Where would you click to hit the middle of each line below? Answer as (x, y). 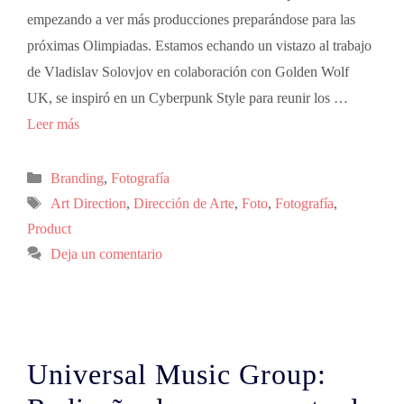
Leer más (53, 124)
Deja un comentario (106, 254)
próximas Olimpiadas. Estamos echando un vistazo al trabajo (199, 46)
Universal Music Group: (177, 374)
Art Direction (88, 203)
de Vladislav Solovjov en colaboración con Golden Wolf (188, 72)
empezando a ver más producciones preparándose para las (191, 19)
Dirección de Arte (184, 203)
